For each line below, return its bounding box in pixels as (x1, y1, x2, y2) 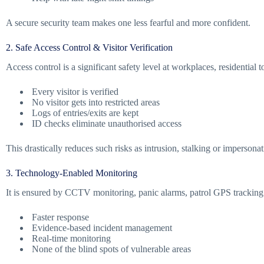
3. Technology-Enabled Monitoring (6, 168, 137, 179)
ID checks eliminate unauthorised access (29, 118, 181, 129)
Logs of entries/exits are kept (29, 108, 138, 118)
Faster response (29, 212, 89, 222)
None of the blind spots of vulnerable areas (29, 243, 191, 254)
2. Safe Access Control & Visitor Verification (6, 42, 173, 53)
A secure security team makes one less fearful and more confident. (6, 18, 250, 28)
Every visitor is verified (29, 87, 118, 97)
